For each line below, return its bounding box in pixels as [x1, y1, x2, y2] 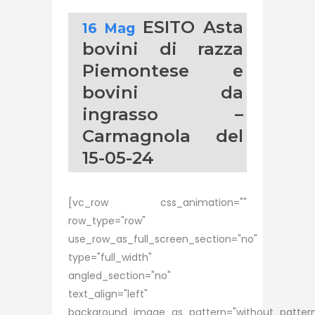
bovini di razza [82, 39, 243, 59]
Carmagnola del [82, 126, 243, 146]
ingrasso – [82, 104, 243, 124]
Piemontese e [82, 60, 243, 81]
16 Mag [82, 20, 135, 37]
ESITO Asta [143, 17, 244, 37]
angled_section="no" [68, 269, 171, 283]
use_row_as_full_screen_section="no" [68, 232, 257, 246]
